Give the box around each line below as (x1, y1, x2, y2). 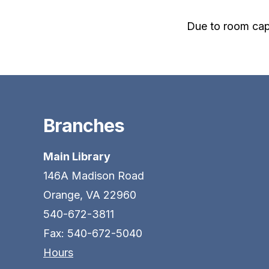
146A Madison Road (43, 169, 144, 182)
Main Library (43, 150, 110, 163)
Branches (43, 113, 124, 136)
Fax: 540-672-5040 (43, 226, 142, 240)
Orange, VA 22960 (43, 188, 136, 201)
